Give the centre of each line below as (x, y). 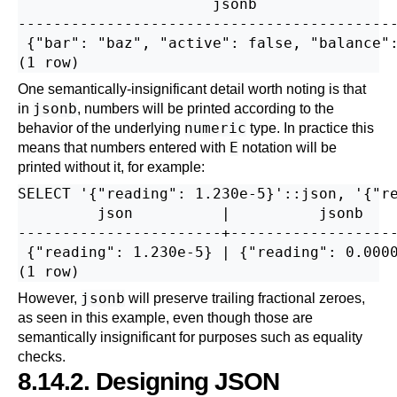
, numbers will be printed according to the (206, 109)
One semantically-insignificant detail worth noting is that (192, 89)
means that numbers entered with (124, 148)
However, (49, 298)
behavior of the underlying (101, 128)
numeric (215, 128)
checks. (42, 357)
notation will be (288, 148)
